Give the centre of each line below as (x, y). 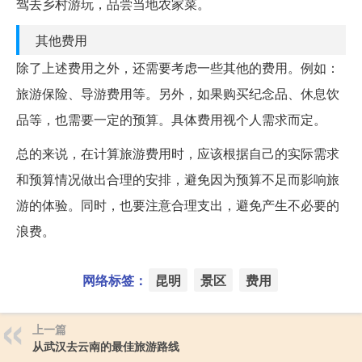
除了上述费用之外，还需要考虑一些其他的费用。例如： (178, 67)
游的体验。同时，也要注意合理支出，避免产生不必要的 (178, 204)
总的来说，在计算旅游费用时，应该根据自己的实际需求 (178, 153)
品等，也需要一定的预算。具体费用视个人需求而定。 (171, 119)
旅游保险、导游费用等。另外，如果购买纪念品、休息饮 (178, 93)
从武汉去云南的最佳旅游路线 (106, 345)
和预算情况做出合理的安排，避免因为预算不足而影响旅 (178, 179)
